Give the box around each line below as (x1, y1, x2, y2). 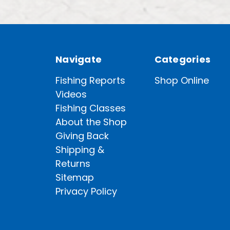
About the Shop (55, 115, 127, 128)
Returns (55, 157, 90, 170)
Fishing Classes (55, 101, 126, 114)
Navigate (55, 52, 102, 66)
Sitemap (55, 170, 94, 184)
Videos (55, 87, 87, 101)
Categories (154, 52, 210, 66)
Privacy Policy (55, 184, 117, 198)
